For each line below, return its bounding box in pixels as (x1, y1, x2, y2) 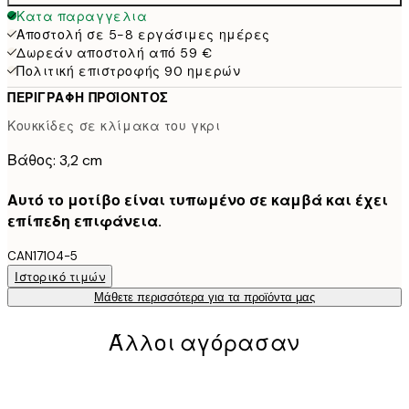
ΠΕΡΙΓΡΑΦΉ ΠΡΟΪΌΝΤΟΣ (7, 89, 169, 106)
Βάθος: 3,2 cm (7, 151, 102, 171)
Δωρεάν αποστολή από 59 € (16, 44, 213, 61)
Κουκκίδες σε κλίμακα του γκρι (7, 118, 221, 135)
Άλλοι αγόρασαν (109, 330, 300, 359)
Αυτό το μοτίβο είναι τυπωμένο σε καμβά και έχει (7, 191, 388, 211)
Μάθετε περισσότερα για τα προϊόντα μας (94, 290, 315, 305)
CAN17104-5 (7, 248, 78, 265)
